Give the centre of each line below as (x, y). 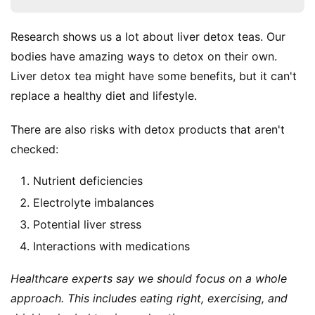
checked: (34, 149)
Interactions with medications (111, 246)
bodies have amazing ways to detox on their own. (144, 57)
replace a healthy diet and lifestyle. (104, 96)
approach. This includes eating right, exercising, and (149, 298)
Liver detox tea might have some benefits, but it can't (154, 76)
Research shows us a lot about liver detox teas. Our (148, 37)
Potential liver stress (87, 225)
